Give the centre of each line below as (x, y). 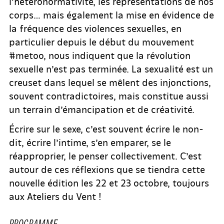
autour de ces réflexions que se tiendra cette (107, 169)
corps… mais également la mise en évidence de (111, 15)
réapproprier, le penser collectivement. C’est (105, 156)
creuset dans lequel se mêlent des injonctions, (110, 82)
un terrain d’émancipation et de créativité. (102, 109)
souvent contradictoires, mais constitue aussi (109, 96)
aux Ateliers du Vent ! (55, 196)
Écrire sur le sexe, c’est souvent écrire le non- (106, 129)
